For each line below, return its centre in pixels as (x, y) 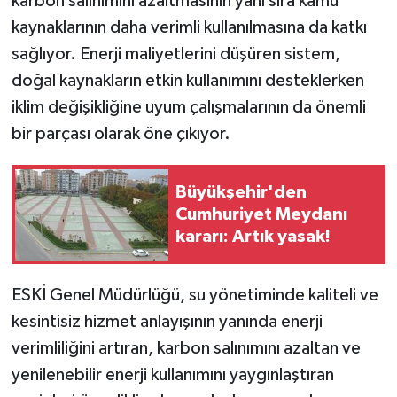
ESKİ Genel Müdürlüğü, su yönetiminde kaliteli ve (195, 296)
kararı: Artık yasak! (253, 236)
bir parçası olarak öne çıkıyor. (121, 134)
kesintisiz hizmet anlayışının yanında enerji (167, 322)
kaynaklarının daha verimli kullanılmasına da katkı (189, 28)
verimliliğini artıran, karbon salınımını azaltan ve (186, 349)
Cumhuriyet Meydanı (261, 214)
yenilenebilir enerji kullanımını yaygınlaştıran (172, 375)
